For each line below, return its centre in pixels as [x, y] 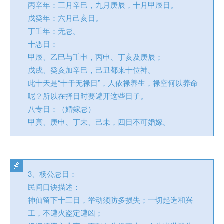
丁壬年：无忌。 [54, 31]
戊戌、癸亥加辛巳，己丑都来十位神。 [92, 70]
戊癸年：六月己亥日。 [65, 18]
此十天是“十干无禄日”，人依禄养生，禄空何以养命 [113, 83]
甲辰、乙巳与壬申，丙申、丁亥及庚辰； [95, 57]
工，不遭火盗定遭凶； [65, 213]
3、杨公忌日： [52, 174]
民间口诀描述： [54, 187]
